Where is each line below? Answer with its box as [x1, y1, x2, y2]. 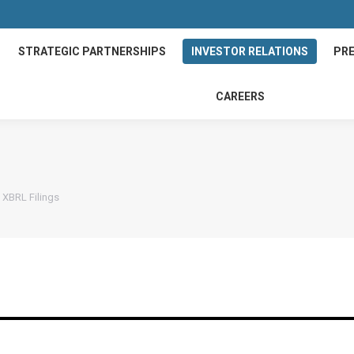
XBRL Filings [2, 190, 59, 203]
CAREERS [216, 90, 265, 104]
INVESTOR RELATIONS [191, 44, 309, 58]
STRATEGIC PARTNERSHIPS [18, 44, 167, 58]
